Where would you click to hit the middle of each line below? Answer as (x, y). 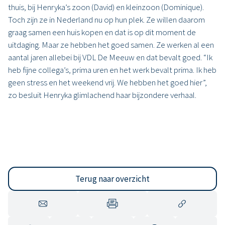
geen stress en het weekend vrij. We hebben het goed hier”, (107, 83)
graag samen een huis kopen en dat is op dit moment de (102, 32)
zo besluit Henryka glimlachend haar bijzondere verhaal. (102, 95)
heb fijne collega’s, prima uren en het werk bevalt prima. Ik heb (112, 70)
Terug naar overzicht (113, 179)
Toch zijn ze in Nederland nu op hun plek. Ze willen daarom (106, 20)
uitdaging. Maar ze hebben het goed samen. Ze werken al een (111, 45)
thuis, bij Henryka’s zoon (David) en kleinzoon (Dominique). (106, 7)
